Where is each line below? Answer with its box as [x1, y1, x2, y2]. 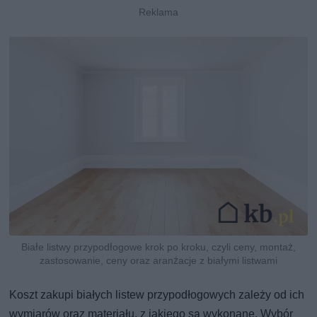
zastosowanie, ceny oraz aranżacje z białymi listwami [39, 254, 277, 266]
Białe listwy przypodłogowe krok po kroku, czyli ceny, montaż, [21, 241, 296, 253]
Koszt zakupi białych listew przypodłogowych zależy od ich [9, 287, 305, 301]
